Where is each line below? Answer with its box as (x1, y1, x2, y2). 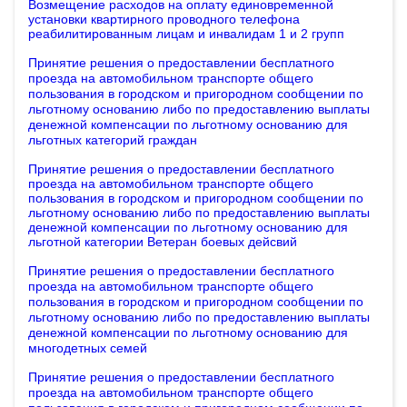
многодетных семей (28, 341, 147, 355)
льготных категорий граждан (28, 133, 197, 147)
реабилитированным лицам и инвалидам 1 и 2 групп (28, 26, 344, 41)
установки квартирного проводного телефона (28, 12, 300, 26)
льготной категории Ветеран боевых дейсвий (28, 234, 297, 249)
